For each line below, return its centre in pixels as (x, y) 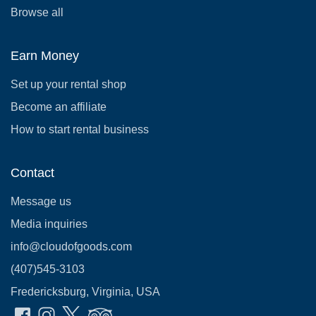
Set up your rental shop (68, 84)
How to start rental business (80, 129)
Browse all (37, 12)
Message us (41, 201)
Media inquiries (49, 224)
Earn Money (45, 55)
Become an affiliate (59, 107)
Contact (32, 172)
